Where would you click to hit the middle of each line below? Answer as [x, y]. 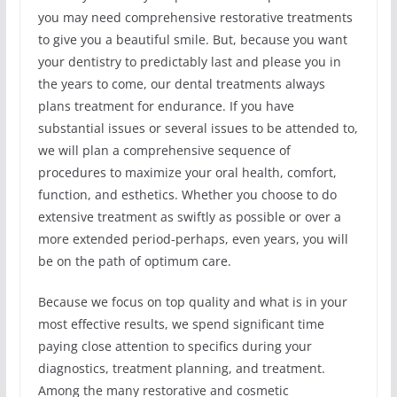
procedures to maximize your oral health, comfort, [187, 173]
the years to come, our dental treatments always [181, 84]
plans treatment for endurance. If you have [166, 106]
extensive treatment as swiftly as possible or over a [189, 217]
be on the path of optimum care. [134, 261]
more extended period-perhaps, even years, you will [193, 239]
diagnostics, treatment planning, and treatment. [181, 369]
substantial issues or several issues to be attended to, [198, 128]
